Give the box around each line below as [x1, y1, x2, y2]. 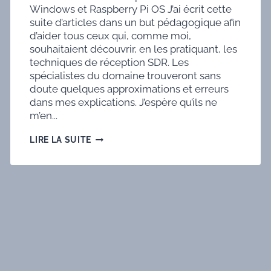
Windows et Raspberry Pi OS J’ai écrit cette [30, 3, 232, 16]
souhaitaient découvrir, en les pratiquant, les [30, 43, 238, 56]
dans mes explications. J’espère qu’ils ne [30, 96, 218, 109]
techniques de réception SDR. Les [30, 56, 189, 69]
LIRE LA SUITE [30, 135, 92, 145]
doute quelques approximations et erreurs [30, 83, 229, 96]
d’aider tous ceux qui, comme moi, [30, 30, 192, 42]
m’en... [30, 109, 58, 122]
